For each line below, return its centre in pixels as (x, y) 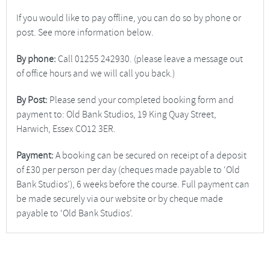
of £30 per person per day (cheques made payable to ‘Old (128, 170)
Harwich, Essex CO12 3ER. (66, 129)
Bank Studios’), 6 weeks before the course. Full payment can (133, 184)
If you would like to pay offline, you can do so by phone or (129, 18)
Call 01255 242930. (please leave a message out (149, 59)
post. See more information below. (85, 32)
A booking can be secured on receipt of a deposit (150, 155)
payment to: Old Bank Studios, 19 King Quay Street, (116, 114)
